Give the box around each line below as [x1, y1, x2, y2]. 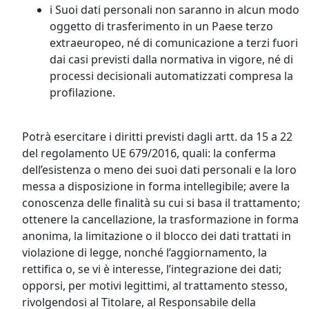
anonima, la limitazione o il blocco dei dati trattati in [22, 228, 291, 243]
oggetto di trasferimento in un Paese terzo [50, 19, 273, 34]
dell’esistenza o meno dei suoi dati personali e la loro [22, 162, 297, 177]
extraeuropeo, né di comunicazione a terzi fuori [50, 35, 298, 50]
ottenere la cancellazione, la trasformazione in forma [22, 212, 299, 227]
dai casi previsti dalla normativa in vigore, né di [50, 52, 293, 67]
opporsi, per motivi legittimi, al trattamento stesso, [22, 278, 288, 293]
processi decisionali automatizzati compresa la [50, 68, 293, 83]
